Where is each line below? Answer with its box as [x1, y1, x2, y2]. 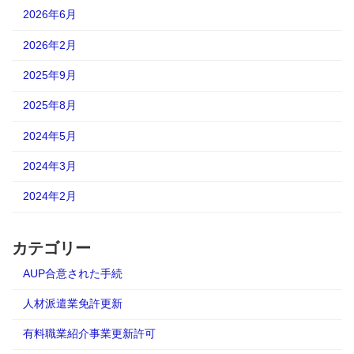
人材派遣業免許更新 [22, 297, 122, 310]
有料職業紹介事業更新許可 [22, 328, 156, 341]
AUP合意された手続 [22, 267, 122, 280]
